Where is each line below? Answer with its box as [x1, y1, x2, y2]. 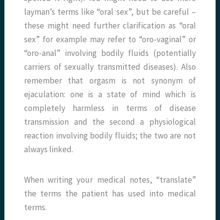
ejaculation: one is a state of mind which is [24, 89, 196, 100]
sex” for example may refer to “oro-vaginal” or [24, 34, 196, 45]
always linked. [24, 144, 74, 155]
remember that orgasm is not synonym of [24, 75, 196, 86]
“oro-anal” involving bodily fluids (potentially [24, 48, 196, 59]
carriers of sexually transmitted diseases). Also [24, 61, 196, 73]
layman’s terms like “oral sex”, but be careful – [24, 6, 196, 18]
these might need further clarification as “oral [24, 20, 196, 31]
